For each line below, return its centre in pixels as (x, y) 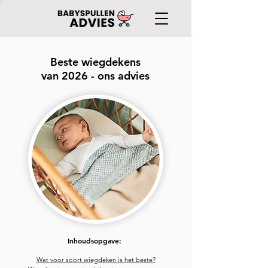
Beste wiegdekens (95, 62)
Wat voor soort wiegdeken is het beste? (96, 260)
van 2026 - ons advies (95, 76)
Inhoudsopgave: (96, 240)
